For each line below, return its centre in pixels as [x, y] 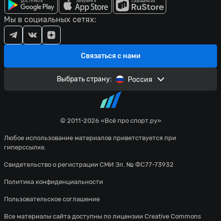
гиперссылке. [25, 147]
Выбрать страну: [84, 79]
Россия [140, 80]
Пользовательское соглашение [52, 199]
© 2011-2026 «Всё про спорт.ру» [110, 121]
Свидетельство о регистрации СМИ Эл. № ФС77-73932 [89, 165]
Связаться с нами [110, 56]
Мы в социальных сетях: [50, 20]
